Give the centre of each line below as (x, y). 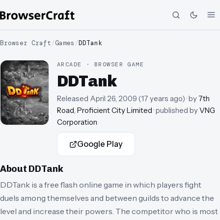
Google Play (100, 144)
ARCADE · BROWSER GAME (101, 64)
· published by (176, 110)
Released (73, 99)
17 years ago (162, 99)
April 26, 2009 (113, 99)
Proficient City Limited (115, 110)
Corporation (77, 122)
